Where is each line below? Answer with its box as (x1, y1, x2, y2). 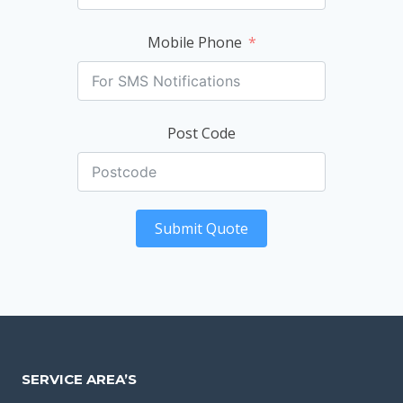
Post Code (167, 122, 236, 143)
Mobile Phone (147, 31, 242, 52)
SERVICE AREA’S (22, 370, 137, 388)
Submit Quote (155, 218, 248, 238)
